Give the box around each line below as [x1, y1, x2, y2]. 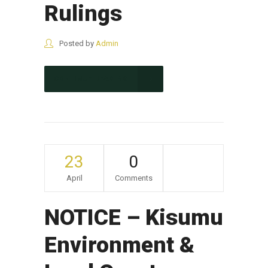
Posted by [57, 39, 96, 48]
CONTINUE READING [54, 75, 128, 83]
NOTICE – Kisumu [44, 204, 223, 230]
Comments [114, 173, 153, 182]
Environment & [44, 232, 194, 258]
